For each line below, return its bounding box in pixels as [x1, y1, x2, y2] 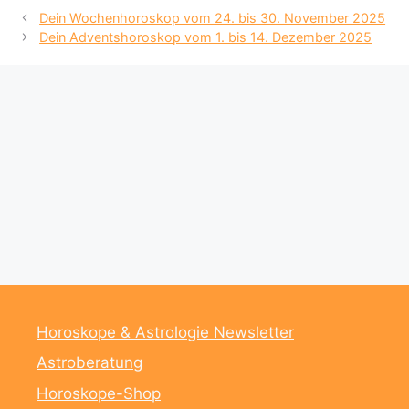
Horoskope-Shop [37, 383, 161, 403]
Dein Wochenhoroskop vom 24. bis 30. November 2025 [39, 9, 386, 26]
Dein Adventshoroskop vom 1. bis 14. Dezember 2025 [39, 28, 372, 45]
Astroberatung [37, 353, 142, 372]
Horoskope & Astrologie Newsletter [37, 322, 294, 341]
